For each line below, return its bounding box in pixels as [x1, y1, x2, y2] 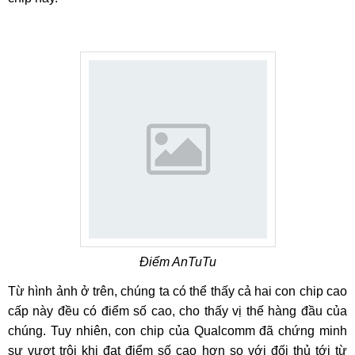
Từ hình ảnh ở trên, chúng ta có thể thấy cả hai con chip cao [8, 284, 347, 298]
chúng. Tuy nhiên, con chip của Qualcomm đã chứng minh [8, 324, 347, 338]
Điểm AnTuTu [139, 255, 216, 269]
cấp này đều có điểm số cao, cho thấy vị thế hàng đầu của [8, 304, 347, 318]
